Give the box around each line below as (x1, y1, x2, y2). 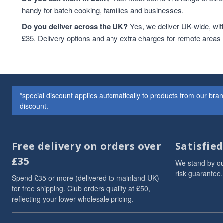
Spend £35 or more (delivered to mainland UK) (12, 173, 159, 183)
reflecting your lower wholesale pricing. (12, 194, 134, 204)
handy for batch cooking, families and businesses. (22, 5, 184, 15)
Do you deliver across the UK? (22, 21, 128, 32)
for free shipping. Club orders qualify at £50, (12, 183, 150, 193)
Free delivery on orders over (12, 139, 162, 153)
